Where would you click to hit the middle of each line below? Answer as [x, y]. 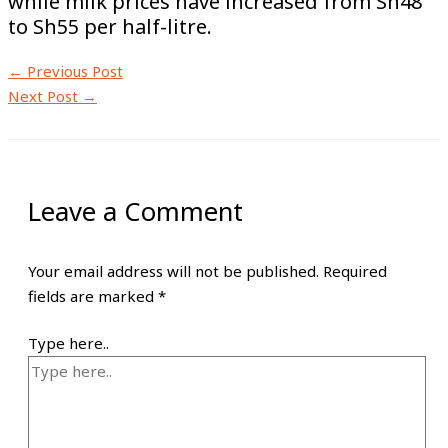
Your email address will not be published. [173, 270]
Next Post [45, 96]
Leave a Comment [135, 212]
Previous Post [73, 71]
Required [355, 270]
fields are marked [93, 295]
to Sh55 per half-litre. [110, 26]
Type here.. [68, 343]
